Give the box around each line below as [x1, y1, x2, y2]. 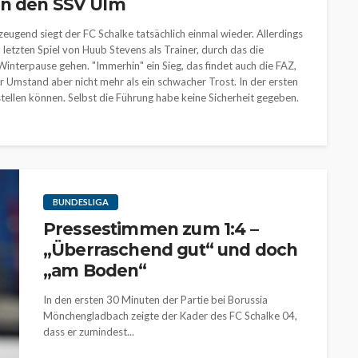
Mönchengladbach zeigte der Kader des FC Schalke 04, [43, 309, 297, 322]
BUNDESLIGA [53, 197, 109, 207]
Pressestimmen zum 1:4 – [43, 219, 258, 239]
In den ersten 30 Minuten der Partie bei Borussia [43, 293, 268, 306]
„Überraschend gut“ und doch [43, 240, 298, 260]
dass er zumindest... [43, 325, 134, 338]
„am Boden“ [43, 261, 147, 280]
